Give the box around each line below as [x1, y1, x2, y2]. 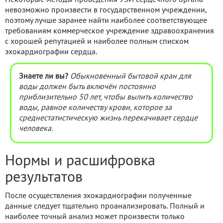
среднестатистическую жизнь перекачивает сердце [19, 114, 198, 122]
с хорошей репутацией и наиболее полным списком [5, 38, 189, 45]
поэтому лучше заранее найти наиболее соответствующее [5, 17, 207, 24]
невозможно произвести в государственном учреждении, [5, 6, 207, 14]
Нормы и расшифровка [5, 154, 155, 168]
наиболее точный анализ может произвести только [5, 213, 185, 221]
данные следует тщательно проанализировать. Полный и [5, 203, 205, 210]
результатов [5, 171, 83, 185]
